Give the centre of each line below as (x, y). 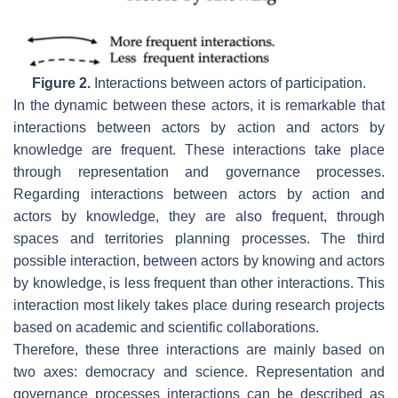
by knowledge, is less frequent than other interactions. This (199, 283)
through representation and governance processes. (199, 172)
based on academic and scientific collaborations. (166, 328)
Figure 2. (61, 84)
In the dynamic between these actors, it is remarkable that (199, 106)
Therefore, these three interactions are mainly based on (199, 350)
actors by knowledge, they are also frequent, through (199, 217)
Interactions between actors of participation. (228, 84)
